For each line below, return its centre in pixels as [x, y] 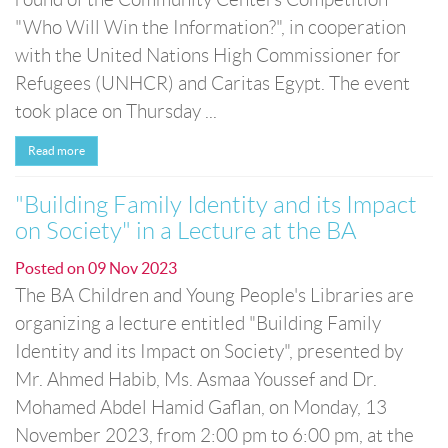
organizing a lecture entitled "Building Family [198, 323]
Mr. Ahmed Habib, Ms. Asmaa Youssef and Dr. [196, 379]
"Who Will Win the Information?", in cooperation [210, 27]
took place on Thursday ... [116, 111]
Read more [56, 150]
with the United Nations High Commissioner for [208, 55]
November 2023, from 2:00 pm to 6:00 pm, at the [214, 435]
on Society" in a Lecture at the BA [185, 231]
